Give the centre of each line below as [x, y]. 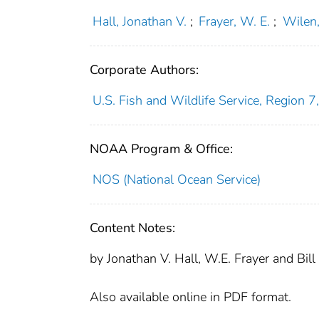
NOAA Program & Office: [161, 148]
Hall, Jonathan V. [139, 21]
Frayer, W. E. [235, 21]
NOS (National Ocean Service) [176, 179]
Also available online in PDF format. [190, 297]
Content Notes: [132, 228]
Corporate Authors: [144, 69]
